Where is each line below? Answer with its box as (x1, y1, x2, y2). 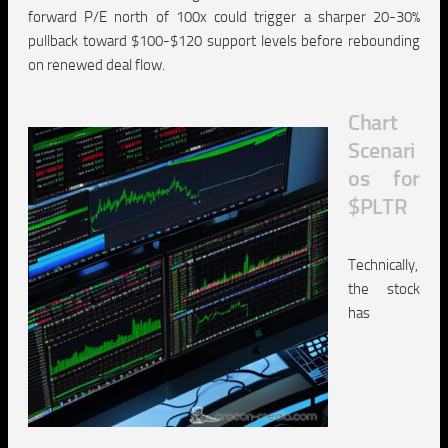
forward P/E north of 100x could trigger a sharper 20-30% (28, 8, 420, 26)
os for (348, 165, 420, 192)
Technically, (348, 256, 418, 274)
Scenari (348, 137, 415, 164)
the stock (348, 280, 420, 298)
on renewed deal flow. (28, 56, 165, 74)
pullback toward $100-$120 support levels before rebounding (28, 32, 420, 50)
